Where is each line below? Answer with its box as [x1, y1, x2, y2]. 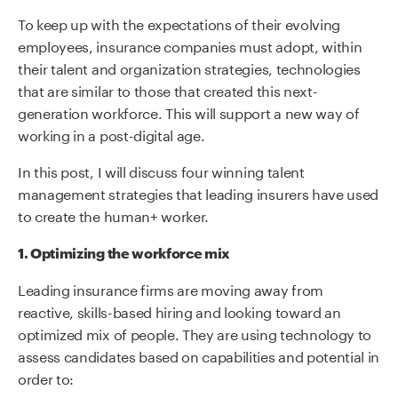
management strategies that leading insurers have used [18, 181, 379, 204]
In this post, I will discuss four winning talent [18, 159, 305, 182]
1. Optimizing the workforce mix [18, 242, 231, 263]
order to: [18, 366, 75, 389]
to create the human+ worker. [18, 203, 210, 227]
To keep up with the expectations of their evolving [18, 12, 340, 35]
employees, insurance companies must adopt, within [18, 34, 362, 57]
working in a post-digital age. [18, 123, 205, 146]
